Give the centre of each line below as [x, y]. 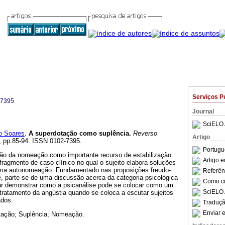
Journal [203, 111]
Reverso [144, 134]
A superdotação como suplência [79, 134]
